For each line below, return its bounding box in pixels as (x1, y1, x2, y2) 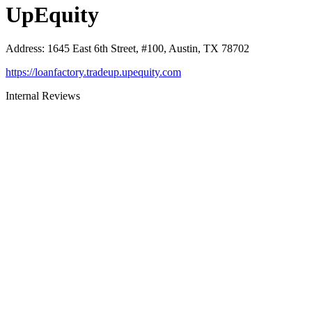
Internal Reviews (6, 90, 80, 102)
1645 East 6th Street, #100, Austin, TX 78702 (47, 42, 249, 55)
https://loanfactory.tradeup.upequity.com (6, 66, 181, 79)
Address (6, 42, 42, 55)
